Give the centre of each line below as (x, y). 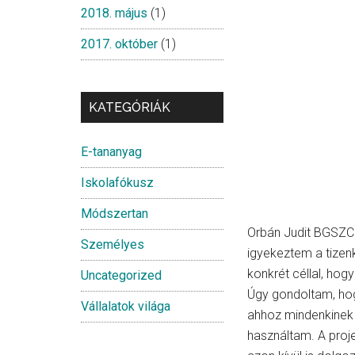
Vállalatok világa (126, 306)
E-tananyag (111, 152)
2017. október (119, 44)
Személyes (113, 244)
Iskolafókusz (117, 183)
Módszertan (115, 214)
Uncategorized (121, 275)
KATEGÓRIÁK (130, 107)
